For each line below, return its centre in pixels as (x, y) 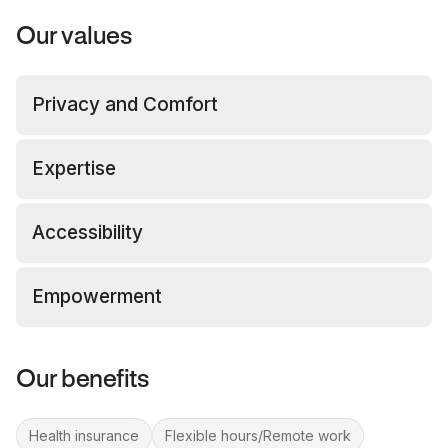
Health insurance (84, 435)
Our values (74, 37)
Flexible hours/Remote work (258, 435)
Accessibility (87, 232)
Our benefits (82, 380)
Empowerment (97, 296)
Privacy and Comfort (125, 104)
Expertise (74, 168)
